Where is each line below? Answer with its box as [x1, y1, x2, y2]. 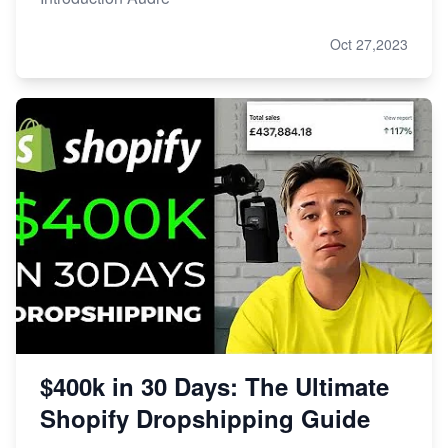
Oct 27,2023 [330, 34, 408, 55]
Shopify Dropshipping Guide [40, 401, 370, 436]
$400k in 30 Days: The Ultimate [40, 369, 389, 404]
